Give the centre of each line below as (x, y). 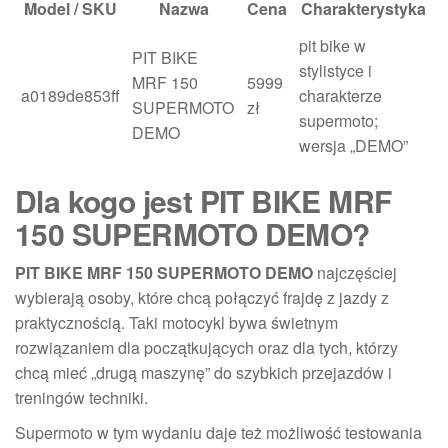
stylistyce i (335, 70)
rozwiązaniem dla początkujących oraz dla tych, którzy (206, 347)
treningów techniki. (81, 397)
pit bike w (332, 45)
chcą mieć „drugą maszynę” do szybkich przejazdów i (203, 372)
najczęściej (355, 272)
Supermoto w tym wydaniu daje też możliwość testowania (218, 432)
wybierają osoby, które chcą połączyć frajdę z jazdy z (202, 297)
